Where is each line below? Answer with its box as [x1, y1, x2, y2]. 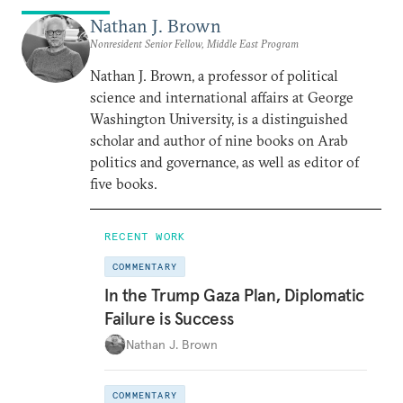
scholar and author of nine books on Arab [90, 130, 348, 149]
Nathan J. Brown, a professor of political [90, 66, 338, 85]
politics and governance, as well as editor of [90, 152, 359, 171]
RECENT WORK [104, 228, 186, 243]
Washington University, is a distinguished [90, 109, 348, 128]
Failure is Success [104, 308, 234, 330]
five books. [90, 174, 157, 193]
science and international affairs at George [90, 87, 354, 106]
